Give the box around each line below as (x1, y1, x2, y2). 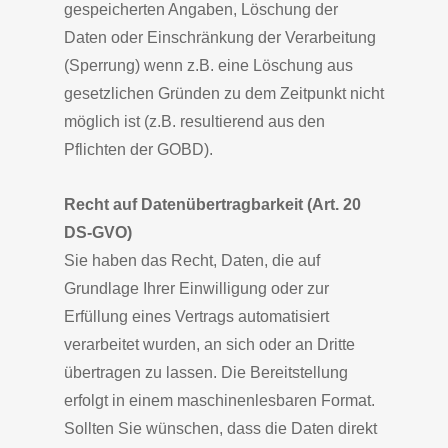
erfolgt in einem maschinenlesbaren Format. (64, 392, 375, 409)
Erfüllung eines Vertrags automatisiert (64, 308, 329, 325)
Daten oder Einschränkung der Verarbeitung (64, 29, 376, 46)
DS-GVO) (64, 224, 132, 241)
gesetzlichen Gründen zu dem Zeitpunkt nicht (64, 85, 384, 102)
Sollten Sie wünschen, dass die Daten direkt (64, 420, 377, 437)
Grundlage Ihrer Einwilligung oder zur (64, 280, 329, 297)
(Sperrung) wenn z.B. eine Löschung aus (64, 57, 353, 74)
